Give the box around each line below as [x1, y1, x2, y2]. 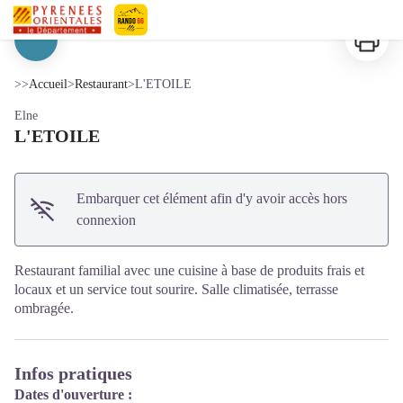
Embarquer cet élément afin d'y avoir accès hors [76, 191, 348, 206]
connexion [76, 212, 137, 228]
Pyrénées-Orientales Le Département [114, 39, 340, 54]
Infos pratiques [14, 363, 132, 383]
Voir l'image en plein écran [201, 41, 352, 57]
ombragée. [14, 300, 74, 316]
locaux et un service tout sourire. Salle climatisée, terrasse [14, 282, 338, 297]
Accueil [29, 77, 67, 91]
